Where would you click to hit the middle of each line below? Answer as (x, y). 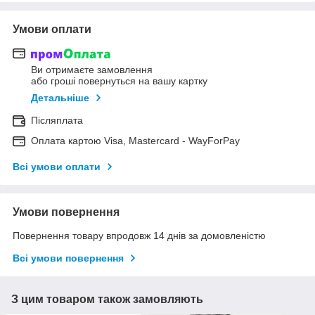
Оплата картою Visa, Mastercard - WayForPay (135, 141)
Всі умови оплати (57, 167)
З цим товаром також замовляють (107, 300)
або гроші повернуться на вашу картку (119, 81)
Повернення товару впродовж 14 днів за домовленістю (139, 236)
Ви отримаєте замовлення (92, 70)
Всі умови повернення (68, 258)
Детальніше (60, 98)
